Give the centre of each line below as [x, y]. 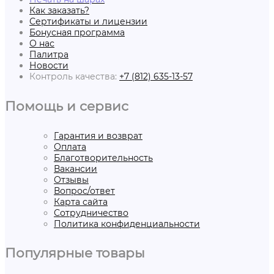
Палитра [49, 55]
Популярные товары [75, 252]
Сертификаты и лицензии [88, 22]
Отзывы [71, 180]
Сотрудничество [91, 213]
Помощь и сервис [67, 106]
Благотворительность [103, 157]
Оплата [70, 146]
